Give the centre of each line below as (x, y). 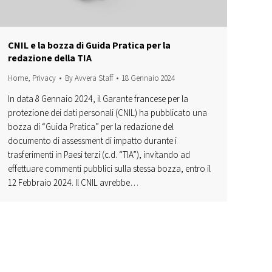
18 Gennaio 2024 (148, 78)
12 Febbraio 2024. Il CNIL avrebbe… (73, 183)
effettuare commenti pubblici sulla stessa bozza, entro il (109, 169)
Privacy (44, 78)
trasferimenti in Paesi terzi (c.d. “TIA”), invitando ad (99, 155)
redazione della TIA (50, 58)
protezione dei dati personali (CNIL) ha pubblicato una (107, 113)
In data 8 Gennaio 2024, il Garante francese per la (98, 99)
